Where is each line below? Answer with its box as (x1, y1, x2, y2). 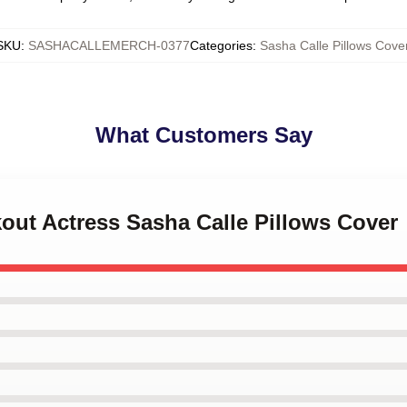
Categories (189, 38, 253, 53)
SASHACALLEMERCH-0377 (27, 38, 190, 53)
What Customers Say (94, 123, 313, 147)
